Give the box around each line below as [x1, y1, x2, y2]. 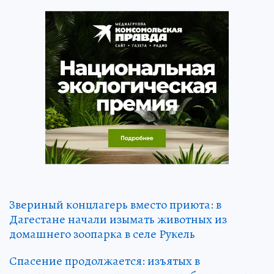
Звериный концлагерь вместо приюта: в [9, 196, 221, 213]
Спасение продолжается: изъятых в [9, 253, 200, 270]
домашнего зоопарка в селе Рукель [9, 226, 195, 243]
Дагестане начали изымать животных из [9, 211, 227, 228]
